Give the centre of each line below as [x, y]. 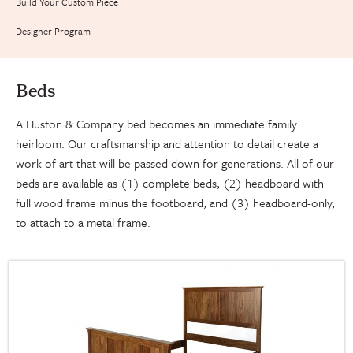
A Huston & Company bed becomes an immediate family [156, 123]
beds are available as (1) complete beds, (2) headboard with [170, 182]
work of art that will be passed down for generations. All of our [175, 163]
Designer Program [53, 30]
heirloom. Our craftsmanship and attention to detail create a [167, 143]
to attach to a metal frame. [83, 222]
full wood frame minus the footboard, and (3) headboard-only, [175, 202]
